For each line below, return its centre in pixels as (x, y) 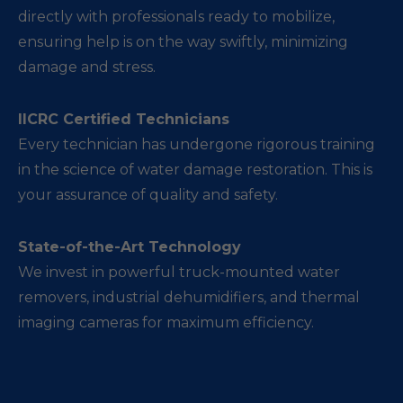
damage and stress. (87, 67)
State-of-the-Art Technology (130, 247)
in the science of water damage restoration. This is (195, 170)
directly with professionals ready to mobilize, (176, 17)
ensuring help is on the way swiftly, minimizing (183, 42)
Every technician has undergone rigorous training (197, 144)
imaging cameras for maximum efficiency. (166, 322)
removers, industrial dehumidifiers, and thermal (189, 297)
